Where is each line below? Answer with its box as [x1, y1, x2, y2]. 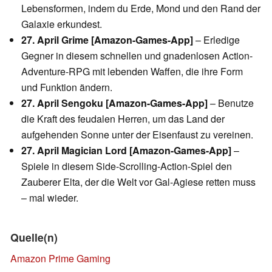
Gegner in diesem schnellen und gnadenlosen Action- [21, 48, 253, 63]
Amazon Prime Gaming [10, 251, 110, 266]
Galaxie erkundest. [21, 16, 102, 31]
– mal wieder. [21, 190, 78, 205]
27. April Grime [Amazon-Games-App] [21, 32, 193, 47]
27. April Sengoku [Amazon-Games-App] [21, 95, 208, 110]
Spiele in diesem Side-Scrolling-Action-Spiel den [21, 158, 232, 173]
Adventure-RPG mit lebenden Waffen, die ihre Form [21, 64, 243, 78]
